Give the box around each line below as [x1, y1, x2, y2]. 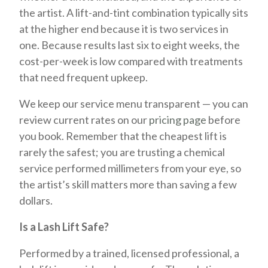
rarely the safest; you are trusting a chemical [19, 145, 226, 159]
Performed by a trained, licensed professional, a [19, 246, 240, 260]
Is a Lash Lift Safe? [19, 220, 109, 233]
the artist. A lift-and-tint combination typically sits [19, 6, 249, 19]
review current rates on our [19, 113, 150, 126]
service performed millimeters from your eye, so [19, 162, 242, 175]
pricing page [149, 113, 207, 126]
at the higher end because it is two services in [19, 22, 229, 35]
